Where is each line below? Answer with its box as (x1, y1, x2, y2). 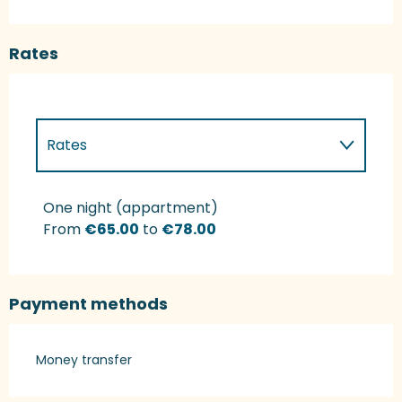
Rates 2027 (47, 188, 125, 209)
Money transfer (36, 350, 132, 369)
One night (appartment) (43, 197, 218, 218)
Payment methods (9, 292, 168, 315)
